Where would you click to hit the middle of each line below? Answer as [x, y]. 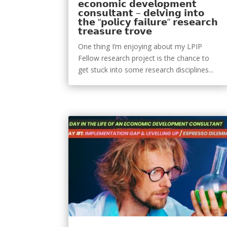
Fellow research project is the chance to [144, 58]
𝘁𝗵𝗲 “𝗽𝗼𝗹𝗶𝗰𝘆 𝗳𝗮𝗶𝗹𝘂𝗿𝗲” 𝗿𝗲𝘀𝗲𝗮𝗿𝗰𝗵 [148, 22]
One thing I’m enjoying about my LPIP [140, 46]
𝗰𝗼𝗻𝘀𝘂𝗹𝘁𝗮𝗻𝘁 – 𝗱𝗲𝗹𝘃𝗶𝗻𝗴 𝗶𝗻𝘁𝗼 [141, 12]
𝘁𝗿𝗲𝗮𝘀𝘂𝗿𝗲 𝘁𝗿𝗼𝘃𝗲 [115, 31]
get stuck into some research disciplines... [146, 69]
